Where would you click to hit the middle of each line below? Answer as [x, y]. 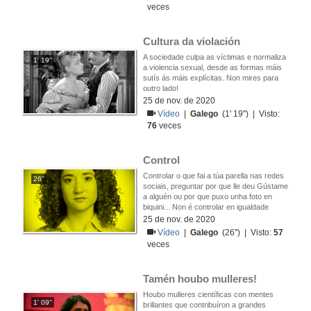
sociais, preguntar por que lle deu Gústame [216, 186]
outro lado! [161, 88]
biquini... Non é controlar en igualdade [206, 207]
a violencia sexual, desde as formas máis [212, 67]
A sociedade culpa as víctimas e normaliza [215, 57]
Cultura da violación [192, 41]
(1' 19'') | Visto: [249, 114]
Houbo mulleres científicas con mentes [208, 294]
